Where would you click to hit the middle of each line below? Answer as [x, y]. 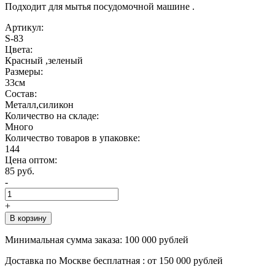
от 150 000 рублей [185, 260]
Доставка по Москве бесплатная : [76, 260]
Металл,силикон [39, 104]
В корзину [28, 218]
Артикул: [24, 27]
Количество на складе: [52, 115]
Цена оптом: [31, 160]
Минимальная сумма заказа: [65, 239]
